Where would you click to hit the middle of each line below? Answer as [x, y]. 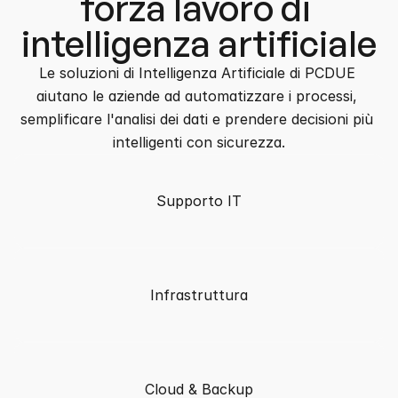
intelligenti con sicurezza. [199, 142]
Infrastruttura [199, 295]
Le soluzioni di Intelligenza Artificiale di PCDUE [197, 73]
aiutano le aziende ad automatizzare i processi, [197, 96]
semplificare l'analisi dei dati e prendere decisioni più [197, 119]
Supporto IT [199, 201]
